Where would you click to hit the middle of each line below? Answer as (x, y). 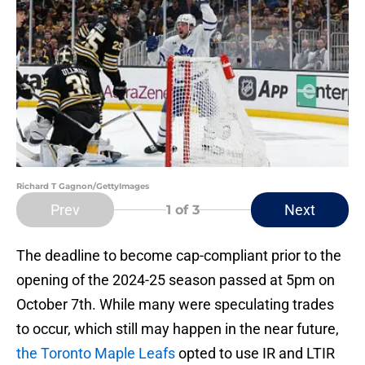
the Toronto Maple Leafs (97, 354)
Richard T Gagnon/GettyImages (83, 187)
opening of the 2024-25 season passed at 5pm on (176, 280)
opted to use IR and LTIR (257, 354)
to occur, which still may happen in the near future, (178, 329)
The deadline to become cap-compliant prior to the (179, 256)
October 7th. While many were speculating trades (175, 305)
